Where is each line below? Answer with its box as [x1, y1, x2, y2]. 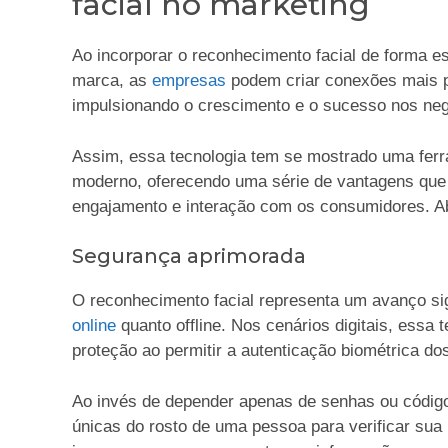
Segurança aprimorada [72, 244, 306, 269]
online [72, 316, 116, 336]
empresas [152, 71, 226, 91]
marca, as [72, 71, 152, 91]
